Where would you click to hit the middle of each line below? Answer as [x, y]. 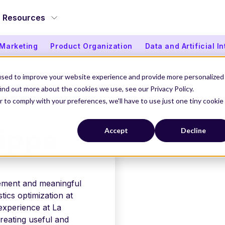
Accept [116, 131]
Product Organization [91, 46]
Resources [24, 18]
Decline [193, 131]
